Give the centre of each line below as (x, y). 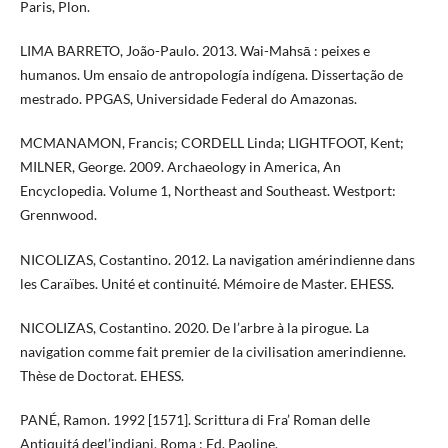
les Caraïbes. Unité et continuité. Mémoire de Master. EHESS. (206, 283)
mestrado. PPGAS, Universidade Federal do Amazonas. (188, 99)
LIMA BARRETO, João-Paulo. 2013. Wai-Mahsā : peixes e (194, 51)
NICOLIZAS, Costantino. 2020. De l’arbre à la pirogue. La (194, 327)
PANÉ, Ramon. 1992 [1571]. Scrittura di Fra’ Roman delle (194, 419)
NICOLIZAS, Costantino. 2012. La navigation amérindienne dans (217, 259)
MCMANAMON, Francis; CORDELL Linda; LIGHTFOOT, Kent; (211, 143)
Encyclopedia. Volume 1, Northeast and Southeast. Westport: (207, 191)
